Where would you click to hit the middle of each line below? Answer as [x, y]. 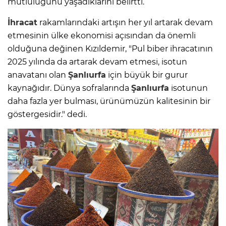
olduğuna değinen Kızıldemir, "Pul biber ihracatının [110, 48]
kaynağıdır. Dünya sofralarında [69, 88]
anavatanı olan [38, 75]
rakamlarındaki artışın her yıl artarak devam [125, 22]
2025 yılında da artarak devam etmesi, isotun [97, 62]
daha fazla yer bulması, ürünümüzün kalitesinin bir [109, 101]
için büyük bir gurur [147, 75]
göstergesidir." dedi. [47, 114]
